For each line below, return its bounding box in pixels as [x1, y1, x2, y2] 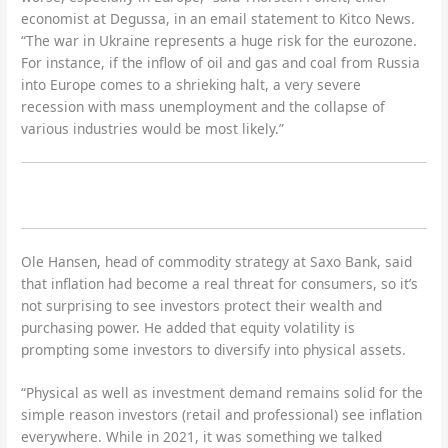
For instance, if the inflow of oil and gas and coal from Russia [21, 53, 421, 73]
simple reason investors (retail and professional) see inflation [21, 405, 423, 425]
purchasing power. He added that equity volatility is [21, 317, 356, 337]
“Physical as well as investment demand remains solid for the [21, 383, 424, 403]
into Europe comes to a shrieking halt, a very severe [21, 75, 362, 95]
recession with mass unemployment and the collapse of [21, 97, 386, 117]
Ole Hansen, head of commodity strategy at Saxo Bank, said [21, 251, 413, 271]
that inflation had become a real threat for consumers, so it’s [21, 273, 419, 293]
